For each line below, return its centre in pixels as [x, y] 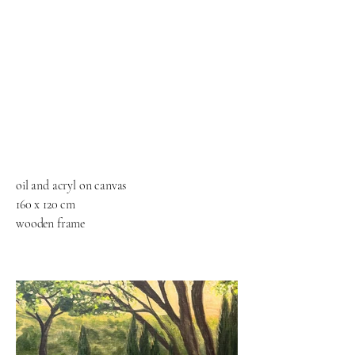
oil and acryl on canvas [71, 185]
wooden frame [51, 223]
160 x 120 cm [46, 204]
